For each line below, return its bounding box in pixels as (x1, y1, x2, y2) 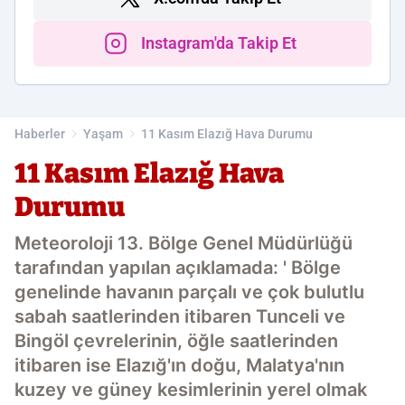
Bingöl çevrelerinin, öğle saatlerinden (14, 330, 338, 352)
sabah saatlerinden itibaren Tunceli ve (14, 306, 345, 327)
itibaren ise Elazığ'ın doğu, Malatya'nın (14, 354, 344, 376)
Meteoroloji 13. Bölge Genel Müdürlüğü (14, 232, 353, 254)
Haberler (14, 127, 65, 141)
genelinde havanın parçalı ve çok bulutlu (14, 281, 364, 303)
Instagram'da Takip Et (141, 33, 297, 52)
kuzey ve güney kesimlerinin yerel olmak (14, 379, 367, 400)
